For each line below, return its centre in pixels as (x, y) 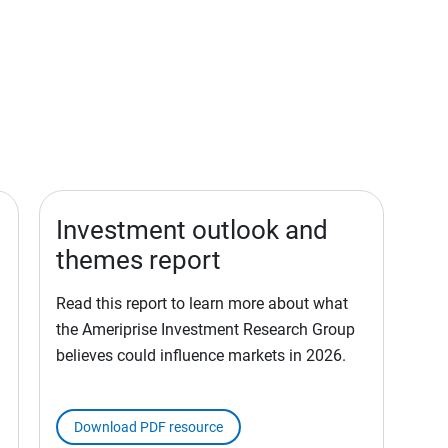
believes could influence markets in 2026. (201, 356)
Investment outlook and (192, 230)
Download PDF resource (148, 427)
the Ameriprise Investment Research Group (205, 330)
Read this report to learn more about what (202, 304)
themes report (138, 260)
